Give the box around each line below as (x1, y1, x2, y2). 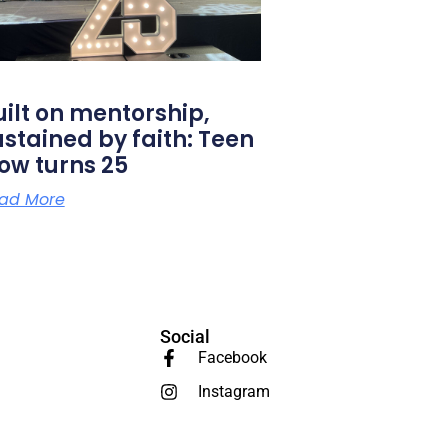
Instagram (197, 381, 270, 401)
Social (160, 325, 210, 347)
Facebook (197, 347, 267, 367)
